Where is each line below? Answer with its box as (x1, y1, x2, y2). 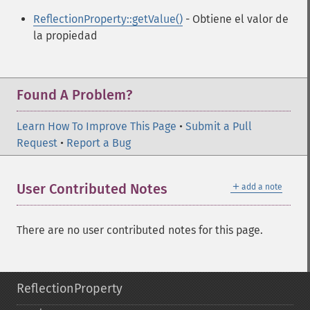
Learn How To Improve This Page (17, 120, 176, 133)
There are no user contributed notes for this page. (17, 224, 263, 237)
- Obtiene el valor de (183, 12, 289, 26)
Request (17, 136, 57, 149)
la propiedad (33, 29, 98, 42)
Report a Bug (66, 136, 131, 149)
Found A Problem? (17, 86, 132, 103)
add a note (241, 182, 282, 192)
